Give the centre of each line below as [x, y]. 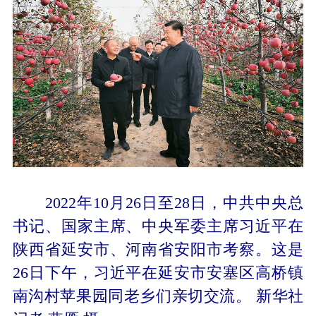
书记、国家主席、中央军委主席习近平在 [158, 226]
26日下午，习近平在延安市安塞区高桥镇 [158, 272]
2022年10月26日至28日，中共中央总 [158, 202]
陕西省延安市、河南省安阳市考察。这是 [158, 249]
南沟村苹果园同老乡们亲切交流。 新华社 [158, 296]
